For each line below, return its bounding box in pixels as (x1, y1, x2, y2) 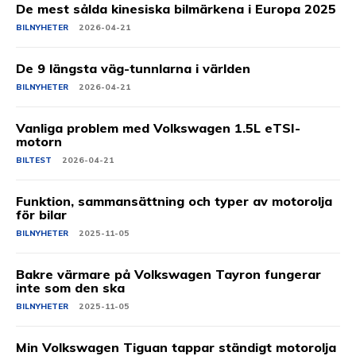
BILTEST (16, 154, 52, 165)
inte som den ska (16, 279, 125, 296)
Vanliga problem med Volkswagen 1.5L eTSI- (16, 119, 300, 136)
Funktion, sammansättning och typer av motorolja (16, 192, 332, 209)
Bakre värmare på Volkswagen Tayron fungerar (16, 265, 321, 282)
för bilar (16, 206, 67, 222)
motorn (16, 133, 62, 149)
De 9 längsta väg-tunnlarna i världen (16, 60, 250, 76)
